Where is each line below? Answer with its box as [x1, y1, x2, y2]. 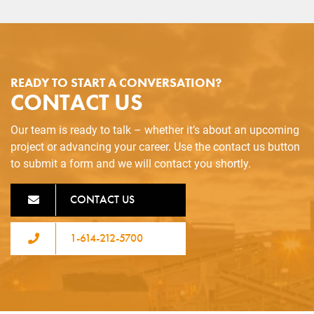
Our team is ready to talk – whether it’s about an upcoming [11, 123, 299, 137]
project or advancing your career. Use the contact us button [11, 140, 300, 153]
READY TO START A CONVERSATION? [11, 74, 221, 90]
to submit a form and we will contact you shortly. [11, 157, 251, 170]
